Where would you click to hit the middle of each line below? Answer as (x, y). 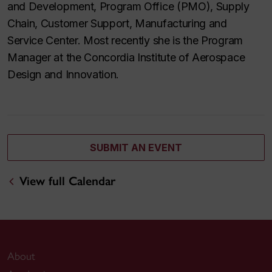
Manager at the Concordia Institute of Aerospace (126, 57)
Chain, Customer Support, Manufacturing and (117, 23)
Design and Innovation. (63, 74)
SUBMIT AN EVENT (136, 148)
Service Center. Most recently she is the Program (125, 40)
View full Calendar (67, 181)
